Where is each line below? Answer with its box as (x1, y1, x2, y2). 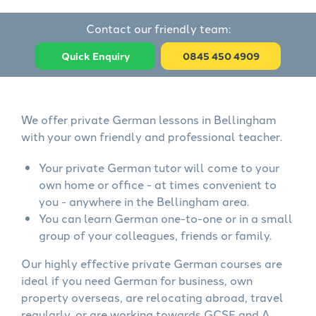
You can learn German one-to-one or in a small (39, 210, 293, 226)
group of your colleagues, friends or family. (39, 227, 272, 243)
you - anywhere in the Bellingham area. (39, 193, 249, 209)
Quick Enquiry (61, 49, 130, 63)
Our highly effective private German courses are (21, 255, 282, 271)
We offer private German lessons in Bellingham (21, 111, 276, 127)
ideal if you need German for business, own (21, 272, 253, 288)
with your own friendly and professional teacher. (21, 128, 282, 144)
